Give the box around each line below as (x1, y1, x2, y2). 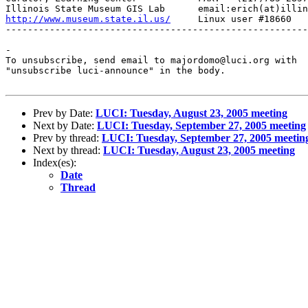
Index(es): (33, 156, 76, 168)
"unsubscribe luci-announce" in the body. (5, 65, 225, 76)
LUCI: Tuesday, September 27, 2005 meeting (97, 119, 306, 131)
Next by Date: (33, 119, 97, 131)
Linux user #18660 (170, 13, 291, 24)
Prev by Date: (33, 107, 96, 119)
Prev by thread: (33, 131, 102, 144)
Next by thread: (33, 144, 103, 156)
